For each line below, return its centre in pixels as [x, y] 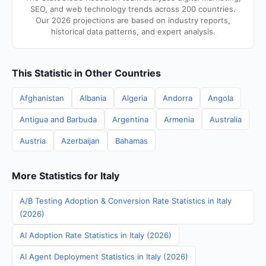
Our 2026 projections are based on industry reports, [133, 20]
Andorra [178, 98]
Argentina [130, 119]
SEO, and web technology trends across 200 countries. [133, 9]
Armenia [179, 119]
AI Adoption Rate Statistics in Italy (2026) [96, 235]
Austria [33, 141]
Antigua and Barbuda [58, 119]
